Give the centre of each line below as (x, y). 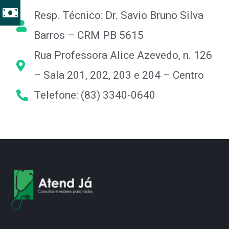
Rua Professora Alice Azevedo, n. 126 (123, 55)
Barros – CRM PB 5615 (89, 36)
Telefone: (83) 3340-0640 (95, 95)
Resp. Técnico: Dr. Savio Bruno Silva (119, 16)
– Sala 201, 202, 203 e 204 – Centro (119, 75)
